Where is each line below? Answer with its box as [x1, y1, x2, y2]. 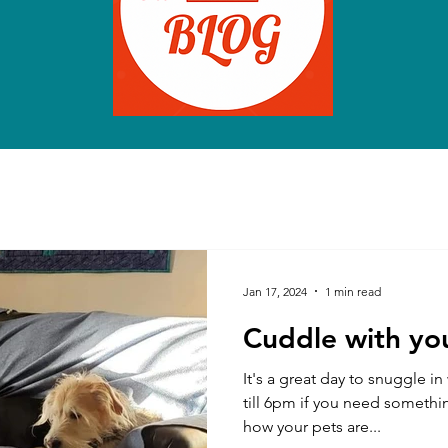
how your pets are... [243, 417, 381, 436]
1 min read [325, 283, 381, 299]
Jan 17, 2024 [243, 283, 307, 299]
